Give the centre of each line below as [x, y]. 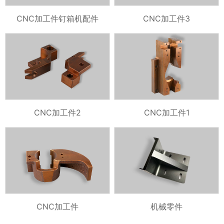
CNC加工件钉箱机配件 [57, 18]
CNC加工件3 [167, 18]
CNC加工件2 [57, 112]
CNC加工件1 [166, 112]
